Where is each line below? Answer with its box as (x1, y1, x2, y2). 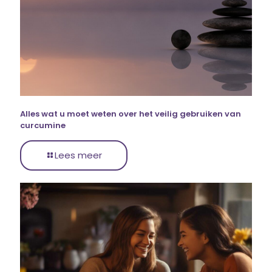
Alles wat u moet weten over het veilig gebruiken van (20, 107, 241, 120)
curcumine (20, 119, 66, 131)
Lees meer (55, 148, 102, 161)
